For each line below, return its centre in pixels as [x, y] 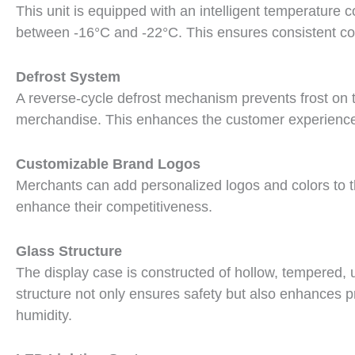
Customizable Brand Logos [108, 164]
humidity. [44, 315]
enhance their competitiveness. [114, 206]
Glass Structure [69, 251]
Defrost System [68, 77]
